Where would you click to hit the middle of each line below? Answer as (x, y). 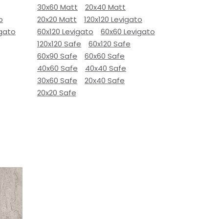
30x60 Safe (57, 80)
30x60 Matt (57, 7)
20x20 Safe (57, 93)
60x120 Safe (109, 44)
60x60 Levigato (128, 32)
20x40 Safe (105, 80)
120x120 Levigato (113, 19)
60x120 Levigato (65, 32)
